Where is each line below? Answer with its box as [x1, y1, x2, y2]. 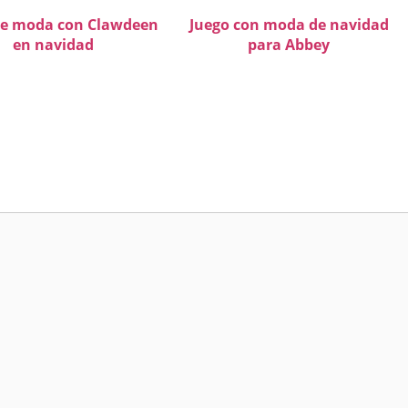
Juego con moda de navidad [189, 15, 389, 35]
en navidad [12, 35, 94, 55]
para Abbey [248, 35, 330, 55]
